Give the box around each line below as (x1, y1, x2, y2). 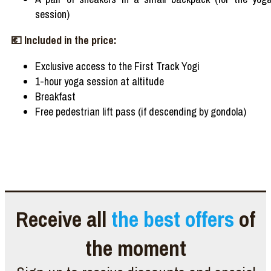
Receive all (16, 204, 111, 233)
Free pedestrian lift (35, 104, 116, 119)
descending (149, 104, 197, 119)
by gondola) (197, 104, 246, 119)
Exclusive (35, 59, 76, 74)
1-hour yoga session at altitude (35, 74, 164, 89)
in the (62, 33, 91, 48)
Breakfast (35, 89, 76, 104)
